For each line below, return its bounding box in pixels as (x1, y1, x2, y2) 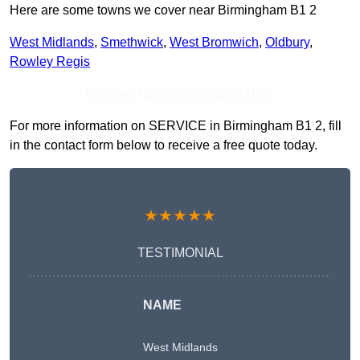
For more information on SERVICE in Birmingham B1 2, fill (10, 119, 342, 133)
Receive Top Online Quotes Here (86, 87, 274, 101)
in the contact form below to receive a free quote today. (10, 138, 317, 153)
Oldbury (265, 35, 309, 50)
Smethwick (100, 35, 163, 50)
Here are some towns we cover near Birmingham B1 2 (10, 3, 317, 18)
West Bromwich (170, 35, 259, 50)
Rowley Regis (10, 55, 90, 69)
